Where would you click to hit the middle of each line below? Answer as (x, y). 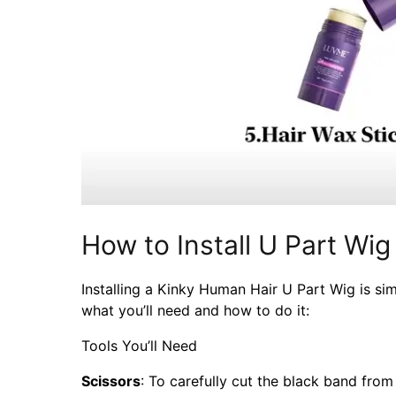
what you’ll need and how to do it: (195, 311)
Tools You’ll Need (139, 346)
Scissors (111, 381)
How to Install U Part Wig (236, 245)
